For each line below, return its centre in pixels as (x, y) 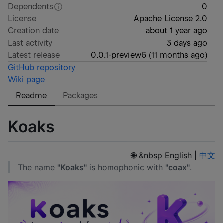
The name (38, 167)
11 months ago (178, 55)
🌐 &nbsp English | (165, 156)
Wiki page (27, 79)
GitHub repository (42, 67)
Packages (80, 95)
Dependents (31, 7)
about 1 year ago (176, 31)
